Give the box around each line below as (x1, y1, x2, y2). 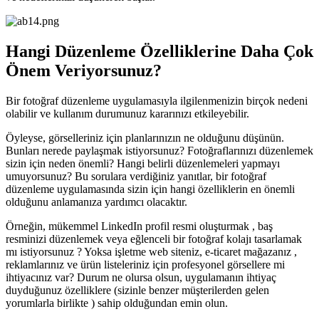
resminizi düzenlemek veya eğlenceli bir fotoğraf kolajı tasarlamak (6, 232, 302, 245)
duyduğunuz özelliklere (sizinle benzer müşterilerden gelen (6, 283, 269, 296)
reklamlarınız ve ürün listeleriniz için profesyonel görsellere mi (6, 258, 285, 271)
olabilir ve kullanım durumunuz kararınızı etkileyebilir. (6, 107, 249, 120)
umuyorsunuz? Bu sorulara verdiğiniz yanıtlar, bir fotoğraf (6, 169, 266, 182)
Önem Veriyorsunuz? (6, 61, 162, 80)
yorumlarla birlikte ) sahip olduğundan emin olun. (6, 296, 228, 309)
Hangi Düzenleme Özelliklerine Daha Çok (6, 41, 313, 61)
